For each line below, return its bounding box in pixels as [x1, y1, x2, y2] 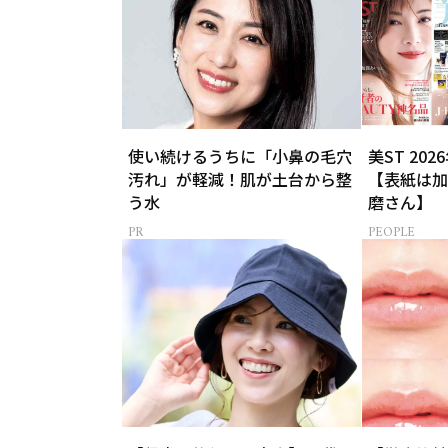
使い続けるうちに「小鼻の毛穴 [127, 143, 352, 168]
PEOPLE [368, 220, 415, 244]
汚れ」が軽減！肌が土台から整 [127, 166, 352, 191]
